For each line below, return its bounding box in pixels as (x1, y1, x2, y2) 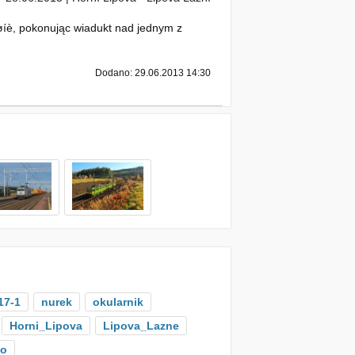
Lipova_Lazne (103, 319, 179, 332)
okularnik (93, 296, 143, 308)
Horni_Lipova (10, 319, 82, 332)
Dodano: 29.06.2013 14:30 (95, 67, 211, 78)
